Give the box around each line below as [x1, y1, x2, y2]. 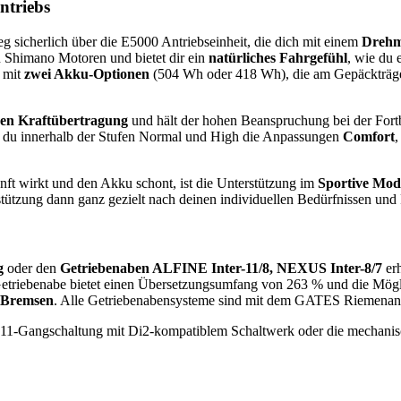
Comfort [343, 128, 395, 144]
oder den [4, 260, 60, 277]
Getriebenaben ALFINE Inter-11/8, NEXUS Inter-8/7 [60, 260, 382, 277]
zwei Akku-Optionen [24, 65, 149, 81]
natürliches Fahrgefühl [209, 49, 347, 65]
